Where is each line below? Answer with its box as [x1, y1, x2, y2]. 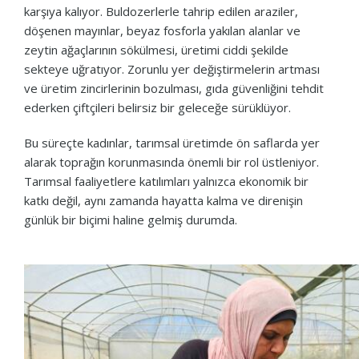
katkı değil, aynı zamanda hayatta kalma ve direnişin [24, 192, 303, 208]
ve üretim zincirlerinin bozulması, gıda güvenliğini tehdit [24, 79, 324, 96]
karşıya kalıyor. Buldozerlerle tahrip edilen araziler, [24, 2, 298, 19]
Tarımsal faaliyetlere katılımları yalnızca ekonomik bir [24, 172, 309, 189]
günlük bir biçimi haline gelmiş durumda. [24, 211, 237, 228]
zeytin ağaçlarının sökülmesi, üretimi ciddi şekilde [24, 41, 288, 58]
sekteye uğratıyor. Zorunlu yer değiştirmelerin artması [24, 60, 320, 77]
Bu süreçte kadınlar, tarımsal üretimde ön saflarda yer [24, 134, 320, 151]
